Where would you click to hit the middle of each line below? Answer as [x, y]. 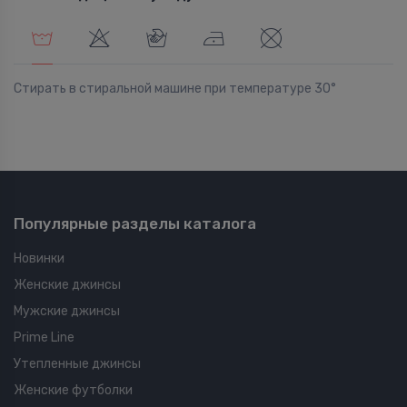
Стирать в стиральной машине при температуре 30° [175, 89]
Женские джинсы [67, 285]
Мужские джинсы [67, 312]
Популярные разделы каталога [135, 224]
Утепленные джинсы [77, 364]
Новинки [39, 259]
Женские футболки [73, 391]
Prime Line [44, 338]
